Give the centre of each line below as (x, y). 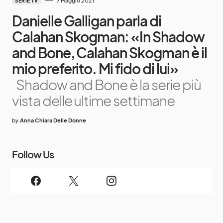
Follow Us (33, 154)
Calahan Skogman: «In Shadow (108, 37)
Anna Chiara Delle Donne (53, 120)
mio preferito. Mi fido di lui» (95, 69)
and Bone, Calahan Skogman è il (110, 53)
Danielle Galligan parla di (87, 21)
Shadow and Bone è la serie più (108, 85)
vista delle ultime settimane (93, 101)
